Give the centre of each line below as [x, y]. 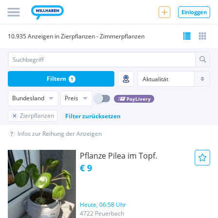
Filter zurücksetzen [93, 116]
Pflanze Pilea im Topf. [118, 156]
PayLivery [138, 99]
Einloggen [194, 12]
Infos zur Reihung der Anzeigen [60, 134]
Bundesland [28, 98]
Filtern [56, 79]
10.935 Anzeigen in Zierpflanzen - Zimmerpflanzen [76, 36]
